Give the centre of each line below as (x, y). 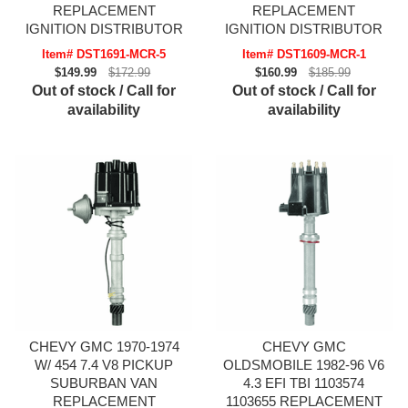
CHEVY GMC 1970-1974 (104, 347)
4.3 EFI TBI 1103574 (304, 383)
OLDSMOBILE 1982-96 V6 (304, 365)
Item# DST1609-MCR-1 (304, 55)
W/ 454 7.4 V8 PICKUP (104, 365)
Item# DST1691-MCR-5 (104, 55)
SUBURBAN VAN (104, 383)
